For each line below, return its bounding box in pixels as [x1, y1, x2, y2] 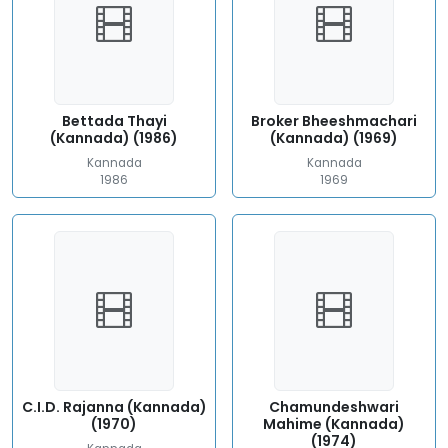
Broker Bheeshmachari [251, 111, 417, 131]
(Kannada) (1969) [270, 128, 398, 148]
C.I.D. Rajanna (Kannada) [21, 397, 207, 417]
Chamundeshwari [269, 397, 399, 417]
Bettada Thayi [61, 111, 167, 131]
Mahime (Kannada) [263, 414, 405, 434]
